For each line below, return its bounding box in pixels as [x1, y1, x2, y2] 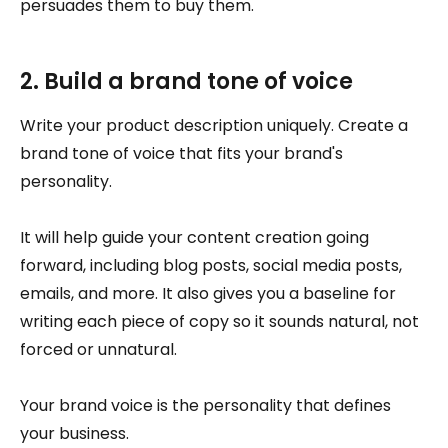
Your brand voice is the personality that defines [20, 394, 391, 418]
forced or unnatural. [20, 338, 177, 362]
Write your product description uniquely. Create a [20, 114, 408, 138]
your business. [20, 422, 129, 446]
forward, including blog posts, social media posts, [20, 254, 402, 278]
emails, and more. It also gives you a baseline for [20, 282, 396, 306]
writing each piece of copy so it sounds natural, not [20, 310, 419, 334]
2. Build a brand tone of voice [20, 66, 353, 98]
